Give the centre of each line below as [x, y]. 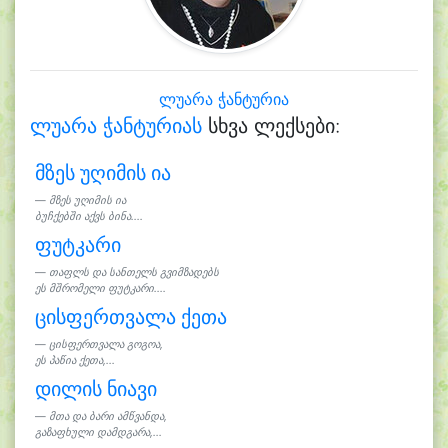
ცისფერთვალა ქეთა [130, 317]
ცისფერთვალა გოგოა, [105, 344]
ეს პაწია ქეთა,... [74, 360]
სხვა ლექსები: [271, 126]
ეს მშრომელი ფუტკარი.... [100, 288]
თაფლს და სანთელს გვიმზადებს [133, 272]
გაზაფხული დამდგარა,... [98, 432]
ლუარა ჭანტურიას [116, 126]
